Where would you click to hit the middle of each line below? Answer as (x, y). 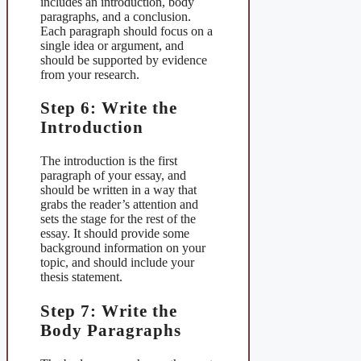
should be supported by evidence (124, 60)
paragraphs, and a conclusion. (116, 16)
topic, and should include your (117, 263)
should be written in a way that (118, 190)
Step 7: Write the (109, 310)
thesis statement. (81, 277)
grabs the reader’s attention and (119, 205)
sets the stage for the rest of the (118, 219)
